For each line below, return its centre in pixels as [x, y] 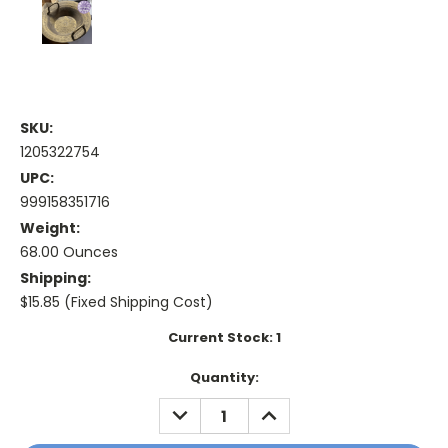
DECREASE [201, 408]
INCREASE [288, 408]
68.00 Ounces [69, 252]
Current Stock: [221, 338]
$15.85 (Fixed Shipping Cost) [116, 302]
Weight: [50, 228]
